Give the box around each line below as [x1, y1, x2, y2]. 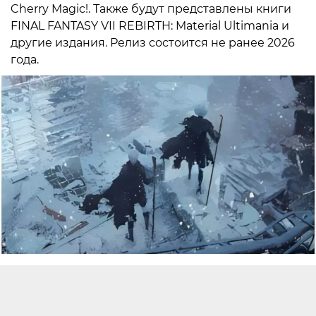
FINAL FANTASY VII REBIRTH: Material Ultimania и [11, 19, 289, 33]
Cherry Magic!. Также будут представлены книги [11, 2, 291, 16]
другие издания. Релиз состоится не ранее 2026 [11, 36, 295, 50]
